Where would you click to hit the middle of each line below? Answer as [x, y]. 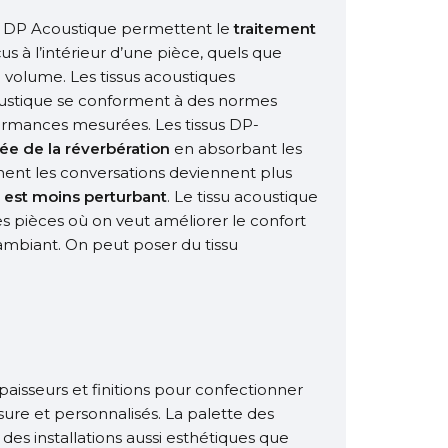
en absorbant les [236, 148]
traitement [275, 28]
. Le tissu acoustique [242, 196]
